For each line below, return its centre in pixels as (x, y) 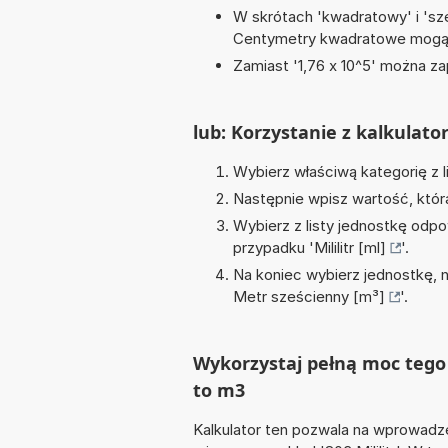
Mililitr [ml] (350, 248)
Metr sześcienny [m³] (309, 297)
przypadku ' (273, 248)
